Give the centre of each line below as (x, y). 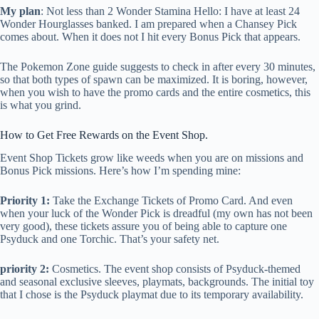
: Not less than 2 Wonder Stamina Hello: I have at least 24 (170, 11)
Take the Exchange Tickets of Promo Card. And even (173, 201)
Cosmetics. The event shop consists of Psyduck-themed (175, 269)
